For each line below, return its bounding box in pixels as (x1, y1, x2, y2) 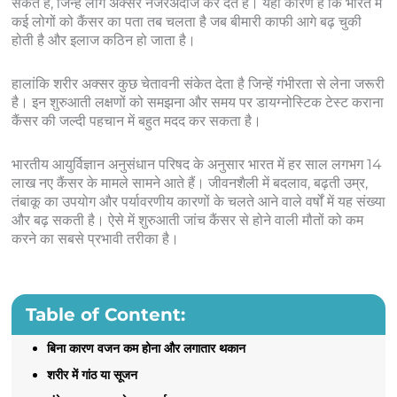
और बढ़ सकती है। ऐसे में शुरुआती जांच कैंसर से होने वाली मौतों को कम (11, 211, 363, 229)
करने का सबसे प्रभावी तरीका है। (11, 230, 179, 247)
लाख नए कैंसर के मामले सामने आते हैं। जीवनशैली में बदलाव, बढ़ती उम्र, (11, 174, 368, 191)
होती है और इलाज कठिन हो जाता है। (11, 31, 196, 49)
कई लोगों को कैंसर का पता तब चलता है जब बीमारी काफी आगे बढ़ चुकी (11, 12, 362, 30)
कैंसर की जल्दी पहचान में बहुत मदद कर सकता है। (11, 112, 261, 129)
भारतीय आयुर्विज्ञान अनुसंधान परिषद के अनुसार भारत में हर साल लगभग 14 (11, 155, 382, 173)
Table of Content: (25, 303, 185, 325)
